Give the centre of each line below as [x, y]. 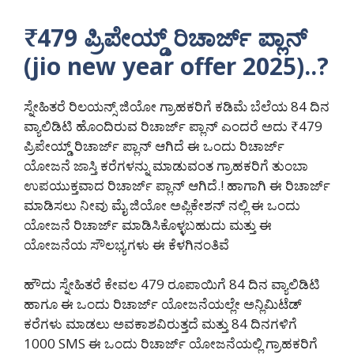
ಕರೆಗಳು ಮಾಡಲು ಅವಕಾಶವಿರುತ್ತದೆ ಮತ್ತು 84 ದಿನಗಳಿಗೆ [160, 324]
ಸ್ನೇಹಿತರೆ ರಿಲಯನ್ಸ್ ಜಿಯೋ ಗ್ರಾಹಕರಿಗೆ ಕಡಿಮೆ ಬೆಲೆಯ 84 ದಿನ [177, 106]
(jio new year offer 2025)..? [176, 66]
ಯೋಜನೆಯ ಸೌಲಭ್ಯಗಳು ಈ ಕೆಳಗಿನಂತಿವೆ [126, 244]
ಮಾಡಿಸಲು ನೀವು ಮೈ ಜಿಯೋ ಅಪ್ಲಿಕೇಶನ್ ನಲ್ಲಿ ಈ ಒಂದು [162, 205]
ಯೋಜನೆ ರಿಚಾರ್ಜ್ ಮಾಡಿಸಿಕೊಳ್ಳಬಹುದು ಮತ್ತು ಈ [148, 224]
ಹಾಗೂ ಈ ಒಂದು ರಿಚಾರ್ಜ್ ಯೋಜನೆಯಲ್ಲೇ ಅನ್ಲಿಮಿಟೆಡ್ [163, 304]
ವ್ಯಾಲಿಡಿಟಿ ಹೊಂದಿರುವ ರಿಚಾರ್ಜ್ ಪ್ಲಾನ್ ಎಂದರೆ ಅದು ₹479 [173, 126]
